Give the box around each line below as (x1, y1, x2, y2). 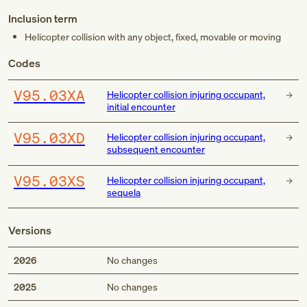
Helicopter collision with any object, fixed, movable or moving (25, 30, 281, 43)
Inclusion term (8, 11, 77, 26)
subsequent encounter (106, 143, 205, 156)
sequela (106, 185, 140, 199)
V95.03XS (14, 171, 85, 191)
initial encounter (106, 100, 175, 113)
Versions (8, 222, 51, 238)
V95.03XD (14, 128, 85, 148)
